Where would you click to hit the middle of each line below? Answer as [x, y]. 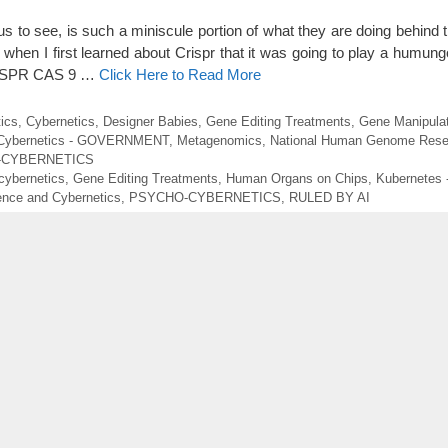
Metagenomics [219, 140]
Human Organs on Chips [296, 178]
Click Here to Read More [180, 75]
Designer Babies [150, 121]
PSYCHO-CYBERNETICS [205, 197]
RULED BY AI [329, 197]
